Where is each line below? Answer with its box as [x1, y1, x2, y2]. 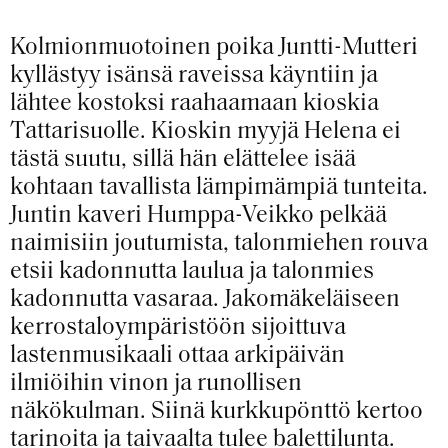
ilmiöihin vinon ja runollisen [10, 372, 302, 396]
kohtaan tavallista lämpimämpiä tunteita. [10, 176, 428, 200]
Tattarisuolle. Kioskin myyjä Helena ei [10, 120, 401, 144]
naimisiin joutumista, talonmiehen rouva [10, 232, 428, 256]
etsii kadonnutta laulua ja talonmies [10, 260, 374, 284]
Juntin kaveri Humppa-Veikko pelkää [10, 204, 387, 228]
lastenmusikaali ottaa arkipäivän [10, 344, 345, 368]
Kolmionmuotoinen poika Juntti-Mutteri [10, 36, 418, 60]
